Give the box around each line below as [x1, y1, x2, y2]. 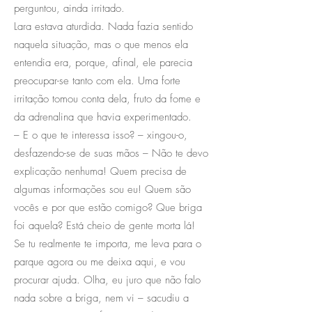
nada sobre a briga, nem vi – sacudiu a [14, 290, 189, 305]
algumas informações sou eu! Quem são [14, 182, 191, 196]
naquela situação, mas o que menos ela [14, 37, 188, 52]
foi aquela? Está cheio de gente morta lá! [14, 218, 195, 233]
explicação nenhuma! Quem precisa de [14, 164, 187, 178]
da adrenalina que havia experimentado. [14, 109, 192, 124]
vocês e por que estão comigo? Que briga [14, 200, 202, 214]
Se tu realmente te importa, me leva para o [14, 236, 201, 251]
